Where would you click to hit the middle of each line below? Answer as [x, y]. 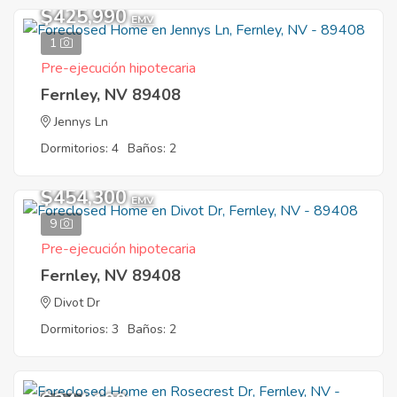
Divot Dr [77, 303]
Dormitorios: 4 [80, 148]
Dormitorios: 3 [80, 329]
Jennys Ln [81, 122]
